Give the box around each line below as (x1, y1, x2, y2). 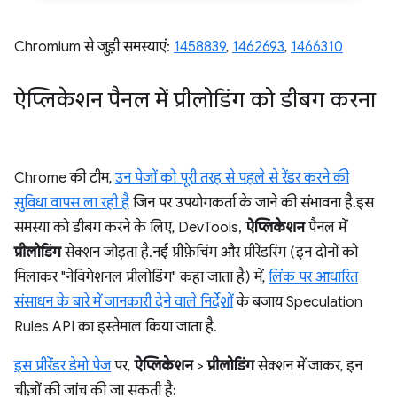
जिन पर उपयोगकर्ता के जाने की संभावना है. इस (129, 193, 374, 212)
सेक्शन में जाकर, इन (254, 356, 362, 375)
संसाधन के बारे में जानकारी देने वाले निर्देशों (14, 292, 233, 311)
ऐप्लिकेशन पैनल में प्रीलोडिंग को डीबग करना (14, 86, 376, 113)
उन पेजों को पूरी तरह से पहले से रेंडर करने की (115, 168, 349, 187)
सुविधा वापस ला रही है (14, 193, 129, 212)
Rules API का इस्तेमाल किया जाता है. (14, 317, 214, 336)
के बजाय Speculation (233, 292, 362, 311)
